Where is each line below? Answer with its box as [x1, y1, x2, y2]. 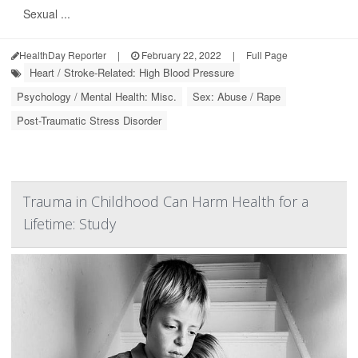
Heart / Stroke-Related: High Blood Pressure [30, 65, 234, 80]
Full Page [246, 48, 288, 62]
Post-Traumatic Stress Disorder [17, 113, 161, 128]
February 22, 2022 [139, 48, 221, 62]
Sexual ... [23, 6, 70, 22]
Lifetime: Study [23, 214, 116, 233]
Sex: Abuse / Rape [193, 89, 280, 104]
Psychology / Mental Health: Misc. [17, 89, 177, 104]
